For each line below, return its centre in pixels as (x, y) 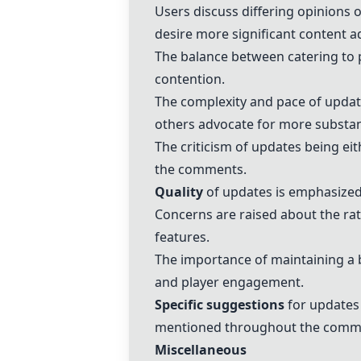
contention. (190, 79)
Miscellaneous (201, 350)
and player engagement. (229, 282)
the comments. (201, 169)
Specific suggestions (220, 305)
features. (182, 237)
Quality (179, 192)
